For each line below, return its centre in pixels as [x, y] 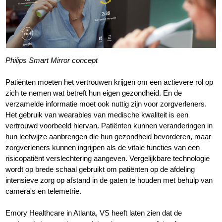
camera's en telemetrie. [44, 191]
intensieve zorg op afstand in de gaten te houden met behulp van [109, 180]
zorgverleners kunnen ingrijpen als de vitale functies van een [103, 147]
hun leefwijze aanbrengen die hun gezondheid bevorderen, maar [109, 136]
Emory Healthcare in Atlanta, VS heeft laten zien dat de [94, 213]
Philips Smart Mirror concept [52, 60]
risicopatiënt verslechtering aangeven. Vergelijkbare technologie [108, 158]
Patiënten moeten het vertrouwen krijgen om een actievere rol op [110, 82]
